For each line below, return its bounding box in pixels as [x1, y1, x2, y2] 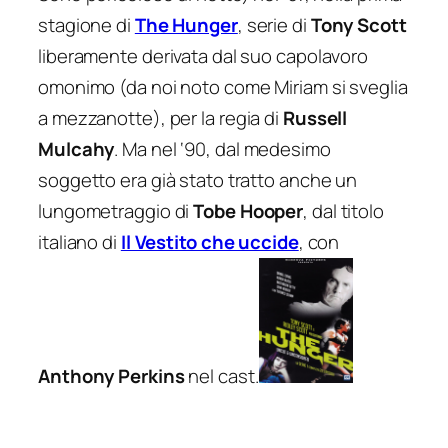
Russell [282, 104, 348, 131]
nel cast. [184, 363, 259, 390]
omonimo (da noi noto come [38, 73, 275, 100]
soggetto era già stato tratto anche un [38, 166, 358, 193]
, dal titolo [303, 197, 384, 224]
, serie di [237, 11, 311, 38]
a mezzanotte [38, 104, 153, 131]
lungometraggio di [38, 197, 194, 224]
